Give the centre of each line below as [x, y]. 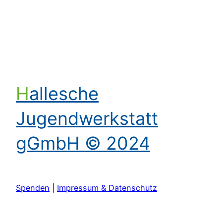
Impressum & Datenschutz [107, 188]
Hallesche [23, 93]
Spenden [33, 188]
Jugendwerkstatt [87, 118]
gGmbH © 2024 [83, 143]
